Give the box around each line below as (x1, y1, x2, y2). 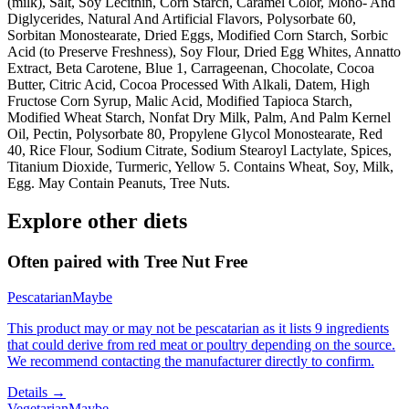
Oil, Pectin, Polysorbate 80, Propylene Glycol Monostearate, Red (7, 125, 383, 142)
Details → (7, 384, 66, 401)
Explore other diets (7, 209, 187, 234)
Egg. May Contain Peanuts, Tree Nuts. (7, 174, 230, 191)
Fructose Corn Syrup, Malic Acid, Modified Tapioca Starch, (7, 92, 352, 109)
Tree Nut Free (144, 252, 247, 272)
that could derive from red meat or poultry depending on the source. (7, 337, 395, 353)
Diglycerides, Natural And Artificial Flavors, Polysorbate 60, (7, 10, 356, 26)
